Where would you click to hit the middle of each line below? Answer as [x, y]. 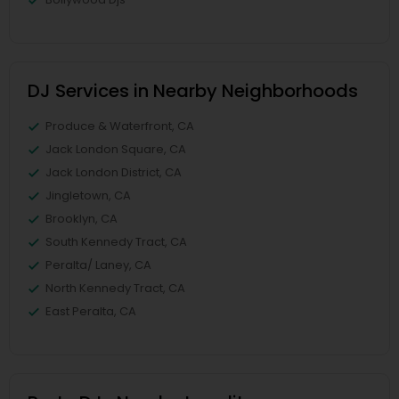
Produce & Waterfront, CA [120, 126]
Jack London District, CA [114, 172]
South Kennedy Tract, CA [116, 242]
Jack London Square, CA [116, 149]
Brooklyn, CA [81, 219]
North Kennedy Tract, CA [115, 288]
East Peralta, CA [91, 311]
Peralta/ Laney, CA [98, 265]
